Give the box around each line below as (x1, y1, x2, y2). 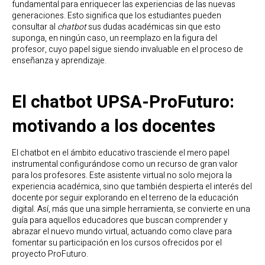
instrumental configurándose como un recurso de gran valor (12, 158, 238, 171)
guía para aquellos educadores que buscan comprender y (12, 214, 228, 227)
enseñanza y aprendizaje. (12, 54, 106, 67)
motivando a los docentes (12, 114, 215, 140)
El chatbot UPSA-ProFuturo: (12, 89, 234, 115)
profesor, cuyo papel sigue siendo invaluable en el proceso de (12, 43, 243, 56)
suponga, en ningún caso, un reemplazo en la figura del (12, 31, 217, 44)
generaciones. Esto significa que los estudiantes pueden (12, 9, 221, 22)
